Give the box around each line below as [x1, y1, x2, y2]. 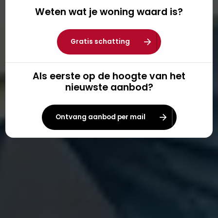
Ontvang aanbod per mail [55, 112, 145, 122]
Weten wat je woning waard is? [35, 5, 183, 18]
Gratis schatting [71, 37, 130, 46]
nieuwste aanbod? [65, 81, 153, 94]
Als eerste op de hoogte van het [33, 70, 185, 83]
